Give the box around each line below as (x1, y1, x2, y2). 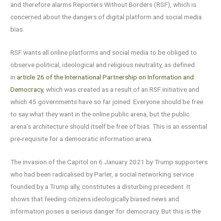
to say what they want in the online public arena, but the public (10, 110, 190, 118)
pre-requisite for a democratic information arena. (10, 135, 153, 143)
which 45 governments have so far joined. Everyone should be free (10, 98, 204, 106)
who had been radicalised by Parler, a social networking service (10, 170, 194, 178)
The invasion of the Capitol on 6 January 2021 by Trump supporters (10, 157, 208, 166)
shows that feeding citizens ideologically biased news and (10, 194, 180, 203)
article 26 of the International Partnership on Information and (17, 73, 194, 81)
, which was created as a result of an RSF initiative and (43, 85, 200, 94)
